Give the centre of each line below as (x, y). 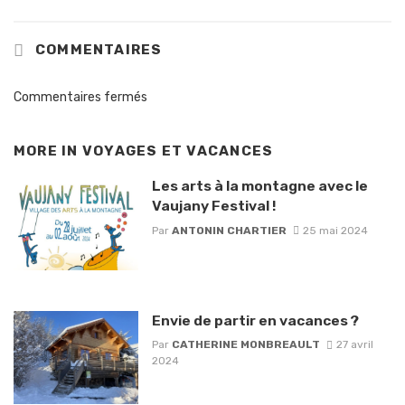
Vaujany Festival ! (213, 206)
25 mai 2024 (335, 230)
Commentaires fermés (80, 97)
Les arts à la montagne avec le (259, 186)
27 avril (354, 345)
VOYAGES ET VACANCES (178, 151)
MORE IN (48, 151)
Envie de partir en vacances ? (255, 320)
